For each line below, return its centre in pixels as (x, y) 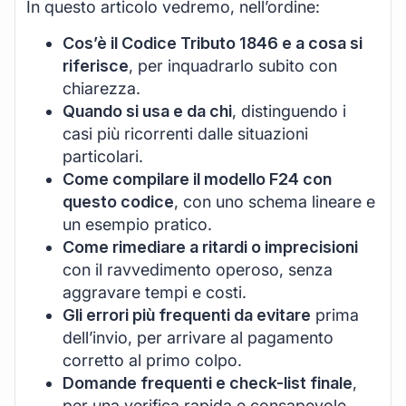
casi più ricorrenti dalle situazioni (185, 133)
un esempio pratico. (137, 224)
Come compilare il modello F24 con (197, 179)
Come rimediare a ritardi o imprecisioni (210, 246)
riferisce (96, 65)
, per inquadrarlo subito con (233, 65)
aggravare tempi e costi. (155, 292)
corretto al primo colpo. (152, 360)
